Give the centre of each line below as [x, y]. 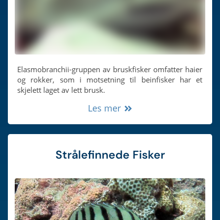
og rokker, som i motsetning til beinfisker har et [110, 79]
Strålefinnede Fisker [110, 154]
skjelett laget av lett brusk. [61, 90]
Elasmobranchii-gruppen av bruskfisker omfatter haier [110, 69]
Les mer [108, 108]
